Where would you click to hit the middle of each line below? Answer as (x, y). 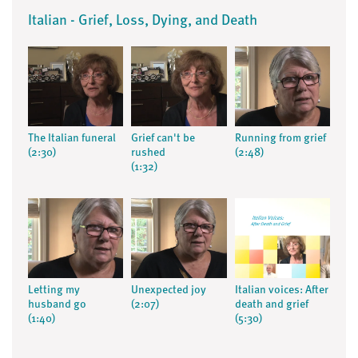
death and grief (271, 305)
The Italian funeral (72, 139)
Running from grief (280, 139)
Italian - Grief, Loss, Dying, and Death (143, 21)
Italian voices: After (281, 290)
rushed (149, 153)
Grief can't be (163, 139)
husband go (57, 305)
